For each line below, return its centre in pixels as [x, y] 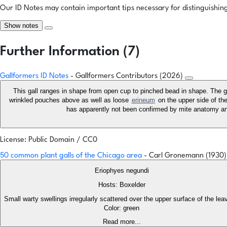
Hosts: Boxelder [122, 185]
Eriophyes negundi [122, 171]
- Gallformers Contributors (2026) [128, 77]
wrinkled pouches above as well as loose [70, 100]
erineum [143, 100]
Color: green [122, 208]
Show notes [21, 26]
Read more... [122, 222]
